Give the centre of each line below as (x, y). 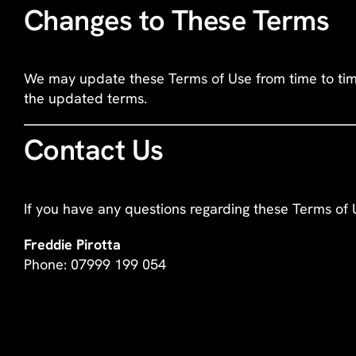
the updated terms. (85, 99)
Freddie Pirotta (72, 245)
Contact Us (93, 150)
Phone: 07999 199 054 (95, 265)
